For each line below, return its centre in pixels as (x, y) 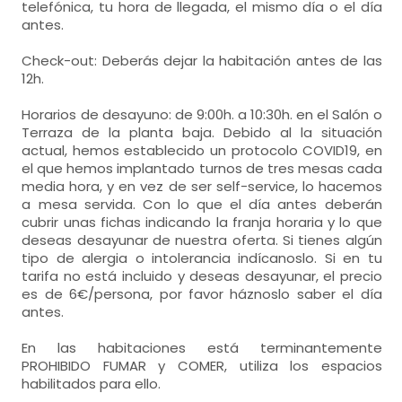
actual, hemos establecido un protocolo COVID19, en (202, 150)
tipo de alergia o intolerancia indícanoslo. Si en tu (202, 258)
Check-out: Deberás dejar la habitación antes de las (202, 60)
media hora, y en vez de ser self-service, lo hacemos (202, 186)
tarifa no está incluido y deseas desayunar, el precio (202, 275)
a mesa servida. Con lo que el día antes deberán (202, 204)
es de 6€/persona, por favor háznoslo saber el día (202, 293)
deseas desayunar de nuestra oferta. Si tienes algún (202, 240)
